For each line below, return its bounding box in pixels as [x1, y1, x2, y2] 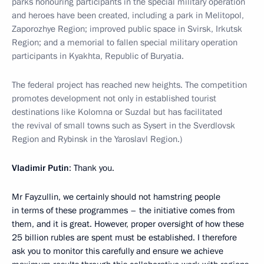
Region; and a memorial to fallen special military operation [12, 37, 237, 48]
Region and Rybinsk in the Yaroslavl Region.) [12, 133, 182, 145]
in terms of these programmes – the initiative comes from [12, 204, 235, 216]
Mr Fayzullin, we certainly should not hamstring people [12, 191, 220, 203]
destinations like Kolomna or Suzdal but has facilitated [12, 106, 222, 118]
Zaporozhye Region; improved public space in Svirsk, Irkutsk [12, 23, 242, 35]
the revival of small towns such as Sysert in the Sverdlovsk [12, 120, 235, 131]
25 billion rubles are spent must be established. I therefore [12, 232, 237, 243]
